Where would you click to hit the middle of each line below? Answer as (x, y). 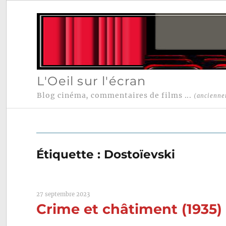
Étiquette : (70, 155)
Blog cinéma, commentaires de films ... (115, 96)
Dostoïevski (140, 155)
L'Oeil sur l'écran (91, 81)
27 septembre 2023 (63, 194)
